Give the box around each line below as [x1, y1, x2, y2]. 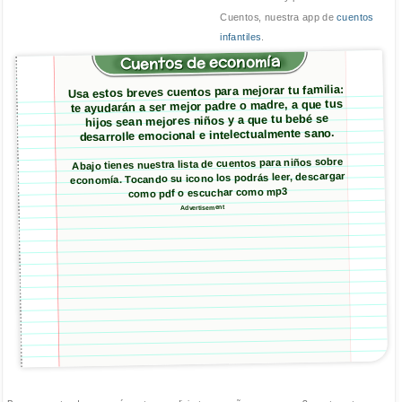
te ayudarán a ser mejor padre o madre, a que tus [70, 97, 344, 115]
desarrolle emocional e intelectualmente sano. [79, 126, 336, 144]
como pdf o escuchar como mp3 [127, 185, 289, 200]
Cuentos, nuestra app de [220, 11, 337, 23]
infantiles [220, 31, 261, 44]
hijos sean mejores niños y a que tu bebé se [85, 111, 329, 129]
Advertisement [179, 203, 225, 212]
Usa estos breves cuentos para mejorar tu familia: [68, 83, 345, 100]
